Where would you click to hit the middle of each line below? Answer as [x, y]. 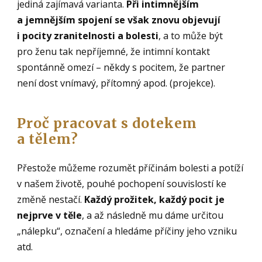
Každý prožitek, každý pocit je [155, 199]
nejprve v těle [50, 215]
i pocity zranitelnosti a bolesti [88, 35]
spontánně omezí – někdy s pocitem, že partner [121, 67]
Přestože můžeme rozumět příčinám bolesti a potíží [130, 168]
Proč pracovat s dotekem [107, 123]
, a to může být [191, 35]
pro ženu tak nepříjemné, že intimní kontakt [114, 51]
